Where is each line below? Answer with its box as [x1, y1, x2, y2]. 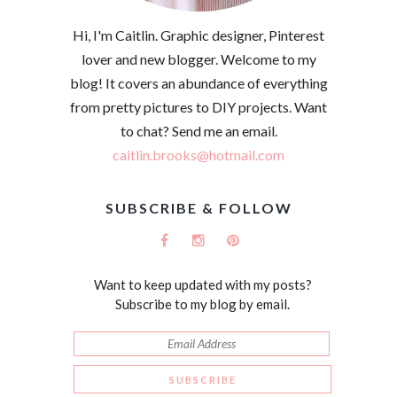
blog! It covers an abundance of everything [69, 74, 328, 92]
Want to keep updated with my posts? [93, 276, 312, 293]
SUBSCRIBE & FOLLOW [105, 199, 292, 217]
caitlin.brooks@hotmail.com [113, 146, 284, 164]
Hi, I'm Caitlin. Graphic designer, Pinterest [73, 27, 324, 44]
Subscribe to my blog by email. [115, 296, 290, 313]
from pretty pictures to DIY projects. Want [70, 98, 327, 116]
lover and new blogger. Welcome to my [81, 51, 316, 68]
